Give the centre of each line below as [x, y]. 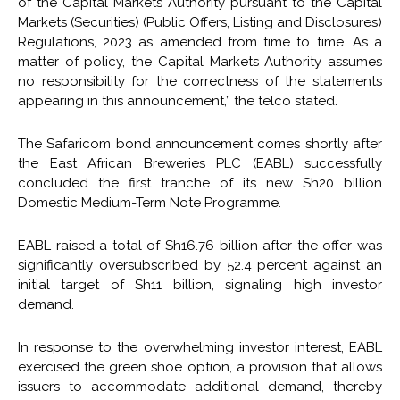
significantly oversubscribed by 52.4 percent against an [200, 265]
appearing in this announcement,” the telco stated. [178, 100]
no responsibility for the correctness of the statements [200, 81]
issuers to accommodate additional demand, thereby [200, 386]
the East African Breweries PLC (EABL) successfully [200, 163]
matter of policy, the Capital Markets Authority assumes [200, 61]
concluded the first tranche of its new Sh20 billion [200, 183]
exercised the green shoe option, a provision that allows [200, 367]
